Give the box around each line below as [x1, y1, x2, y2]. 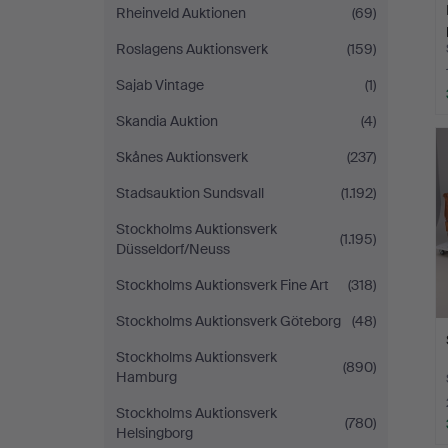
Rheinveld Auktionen [116, 4, 246, 22]
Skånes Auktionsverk [116, 148, 248, 166]
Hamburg [116, 368, 177, 386]
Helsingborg [116, 424, 193, 442]
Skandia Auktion [116, 112, 218, 130]
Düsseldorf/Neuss [116, 240, 230, 258]
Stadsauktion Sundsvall [116, 184, 264, 202]
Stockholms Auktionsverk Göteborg [116, 312, 341, 330]
